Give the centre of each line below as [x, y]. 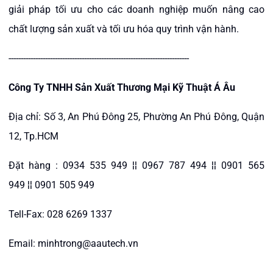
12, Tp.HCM [34, 136]
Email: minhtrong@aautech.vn [73, 243]
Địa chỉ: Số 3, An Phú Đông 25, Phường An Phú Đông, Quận [136, 116]
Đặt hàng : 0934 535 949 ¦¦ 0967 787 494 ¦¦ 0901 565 [136, 165]
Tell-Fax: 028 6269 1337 [60, 214]
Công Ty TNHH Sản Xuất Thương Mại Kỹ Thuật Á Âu [122, 87]
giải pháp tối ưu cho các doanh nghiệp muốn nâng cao [136, 9]
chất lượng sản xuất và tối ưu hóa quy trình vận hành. [124, 29]
